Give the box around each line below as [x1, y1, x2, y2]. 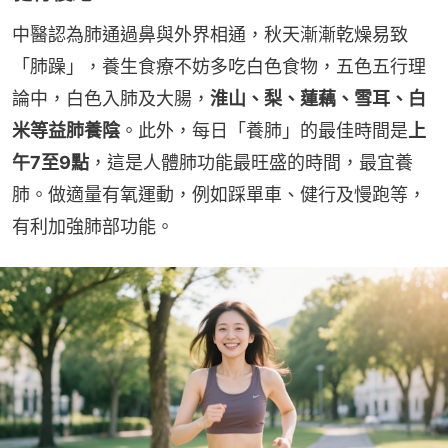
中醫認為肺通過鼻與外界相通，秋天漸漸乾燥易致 [12, 24, 408, 46]
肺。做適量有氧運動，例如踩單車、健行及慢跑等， [12, 184, 426, 206]
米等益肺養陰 [12, 120, 120, 142]
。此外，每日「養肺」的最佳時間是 [120, 120, 408, 142]
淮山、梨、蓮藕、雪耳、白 [210, 88, 426, 110]
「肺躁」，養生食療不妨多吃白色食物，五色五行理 [12, 56, 426, 78]
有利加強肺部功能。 [12, 216, 174, 238]
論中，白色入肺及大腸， [12, 88, 210, 110]
